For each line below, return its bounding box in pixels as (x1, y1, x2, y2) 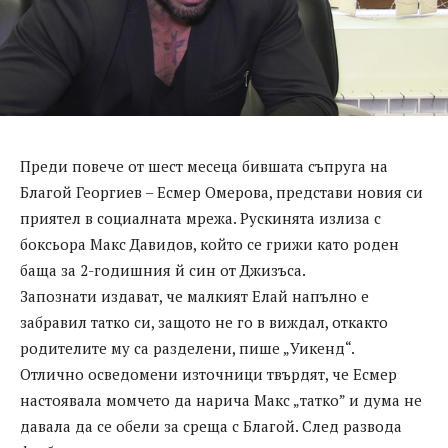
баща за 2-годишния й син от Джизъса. (20, 260, 306, 281)
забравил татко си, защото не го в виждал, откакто (20, 312, 388, 333)
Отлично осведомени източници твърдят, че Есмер (20, 364, 397, 385)
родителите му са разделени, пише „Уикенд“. (20, 338, 355, 359)
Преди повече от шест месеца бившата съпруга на (20, 156, 388, 177)
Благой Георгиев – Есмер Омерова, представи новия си (20, 182, 423, 203)
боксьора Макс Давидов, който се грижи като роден (20, 234, 399, 255)
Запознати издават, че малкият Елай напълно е (20, 286, 369, 307)
